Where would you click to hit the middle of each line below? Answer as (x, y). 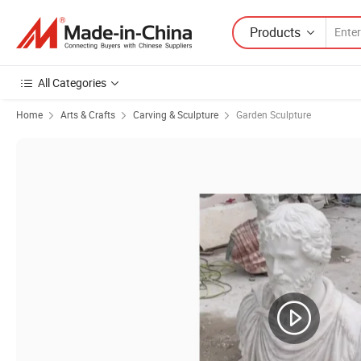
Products (275, 32)
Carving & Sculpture (176, 114)
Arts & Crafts (88, 114)
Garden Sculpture (274, 114)
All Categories (72, 83)
